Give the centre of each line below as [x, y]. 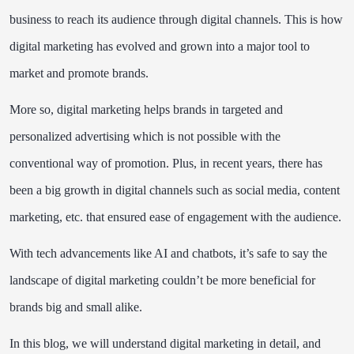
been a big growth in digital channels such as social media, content [175, 190]
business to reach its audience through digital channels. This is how [176, 19]
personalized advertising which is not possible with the [145, 136]
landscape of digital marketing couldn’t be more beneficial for [162, 280]
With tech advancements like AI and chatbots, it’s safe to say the [168, 253]
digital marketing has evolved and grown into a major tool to [160, 46]
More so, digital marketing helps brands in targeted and [146, 109]
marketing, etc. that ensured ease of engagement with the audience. [177, 217]
